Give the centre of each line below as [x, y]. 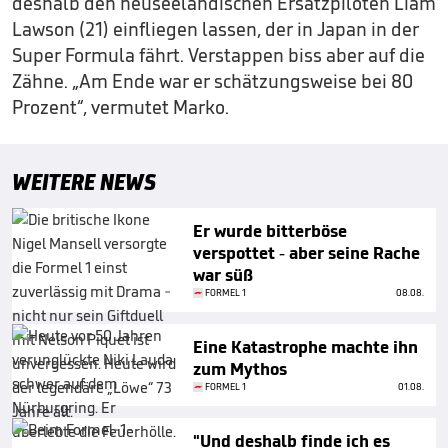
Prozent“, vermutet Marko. [120, 107]
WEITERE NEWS [84, 182]
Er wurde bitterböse [270, 231]
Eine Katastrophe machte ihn [305, 347]
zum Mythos [240, 369]
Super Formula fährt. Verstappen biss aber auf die [218, 55]
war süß [223, 275]
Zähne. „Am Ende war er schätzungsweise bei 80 [212, 81]
